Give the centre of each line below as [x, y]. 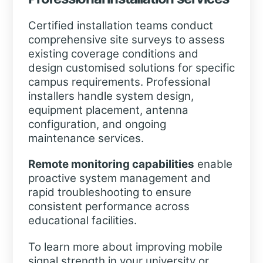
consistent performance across [109, 207]
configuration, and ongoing [97, 124]
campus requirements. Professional [119, 82]
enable [213, 164]
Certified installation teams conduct [120, 25]
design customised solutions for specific [131, 68]
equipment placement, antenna [108, 110]
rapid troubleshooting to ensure [109, 193]
